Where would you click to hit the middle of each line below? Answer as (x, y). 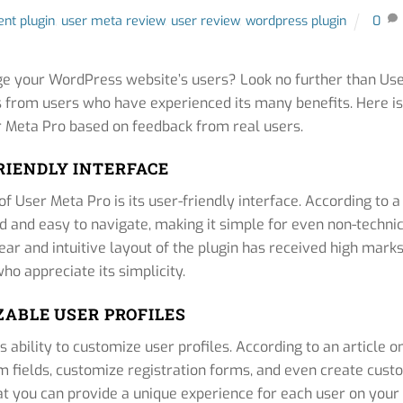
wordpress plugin (296, 22)
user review (206, 22)
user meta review (113, 22)
